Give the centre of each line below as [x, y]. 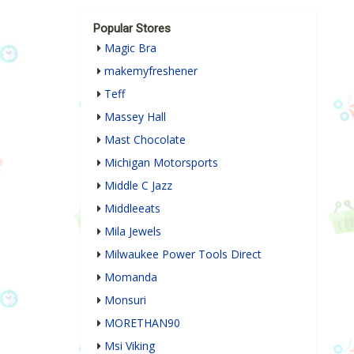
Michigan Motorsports [161, 163]
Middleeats [132, 209]
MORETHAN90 [142, 323]
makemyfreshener [151, 71]
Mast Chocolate [145, 140]
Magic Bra [130, 48]
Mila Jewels [133, 232]
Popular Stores [132, 29]
